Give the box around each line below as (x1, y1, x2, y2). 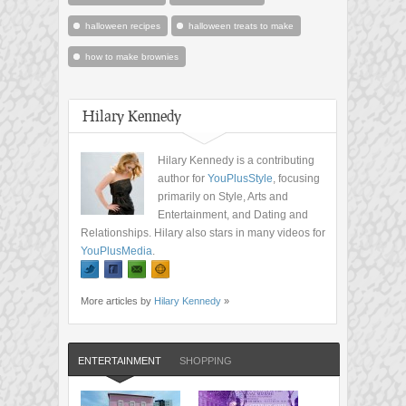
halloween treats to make (188, 21, 294, 32)
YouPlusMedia (81, 245, 152, 258)
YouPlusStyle (208, 172, 273, 186)
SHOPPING (179, 355, 232, 367)
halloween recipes (85, 21, 160, 32)
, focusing (273, 172, 320, 186)
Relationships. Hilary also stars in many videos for (81, 227, 325, 240)
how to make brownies (85, 52, 179, 63)
